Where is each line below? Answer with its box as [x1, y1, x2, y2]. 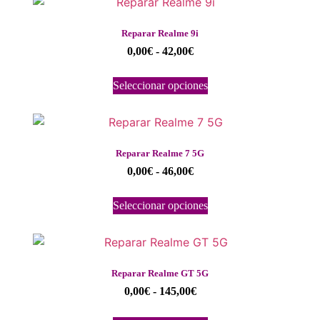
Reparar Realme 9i [121, 27, 199, 39]
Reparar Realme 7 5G [116, 147, 204, 159]
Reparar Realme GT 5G [111, 267, 209, 279]
